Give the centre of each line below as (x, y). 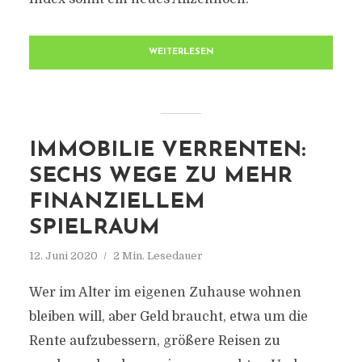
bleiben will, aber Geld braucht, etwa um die (168, 317)
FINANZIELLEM (117, 202)
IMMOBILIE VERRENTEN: (167, 151)
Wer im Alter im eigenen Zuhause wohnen (165, 293)
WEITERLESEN (181, 52)
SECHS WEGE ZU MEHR (160, 177)
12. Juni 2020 (63, 256)
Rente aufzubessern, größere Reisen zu (154, 341)
